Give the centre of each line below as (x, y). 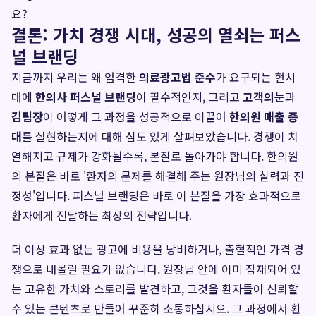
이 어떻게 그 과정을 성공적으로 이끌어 (136, 116)
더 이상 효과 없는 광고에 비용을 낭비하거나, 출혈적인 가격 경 (158, 249)
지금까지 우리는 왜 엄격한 (75, 77)
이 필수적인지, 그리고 (189, 97)
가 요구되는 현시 (256, 77)
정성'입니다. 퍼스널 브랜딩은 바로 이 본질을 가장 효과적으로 (156, 195)
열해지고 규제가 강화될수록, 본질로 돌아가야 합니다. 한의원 (155, 156)
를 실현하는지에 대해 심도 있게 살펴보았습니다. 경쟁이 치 (160, 136)
